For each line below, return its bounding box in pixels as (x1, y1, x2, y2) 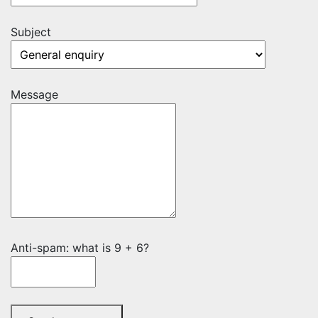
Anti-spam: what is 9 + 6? (11, 241, 149, 255)
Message (11, 87, 58, 102)
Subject (11, 25, 51, 39)
